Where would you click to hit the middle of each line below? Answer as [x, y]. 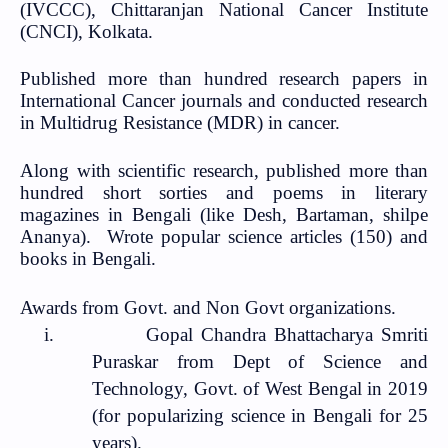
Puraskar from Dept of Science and [260, 362]
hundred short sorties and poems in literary [224, 192]
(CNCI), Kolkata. [86, 31]
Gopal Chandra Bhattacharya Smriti [287, 335]
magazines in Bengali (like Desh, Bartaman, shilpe [224, 214]
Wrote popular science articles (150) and [267, 236]
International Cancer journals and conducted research [224, 101]
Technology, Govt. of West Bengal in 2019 [260, 389]
